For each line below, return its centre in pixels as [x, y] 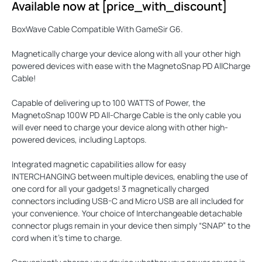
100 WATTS [133, 102]
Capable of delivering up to [62, 102]
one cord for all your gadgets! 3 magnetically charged [110, 188]
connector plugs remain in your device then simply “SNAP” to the [131, 225]
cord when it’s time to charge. [67, 237]
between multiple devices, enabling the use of [162, 176]
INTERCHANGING [44, 176]
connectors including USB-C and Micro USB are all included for [128, 201]
